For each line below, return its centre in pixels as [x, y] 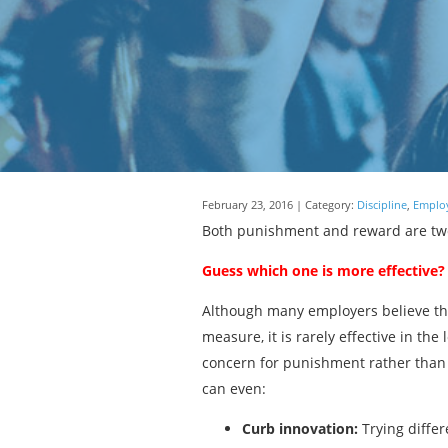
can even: [234, 388]
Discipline [382, 205]
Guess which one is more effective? [323, 270]
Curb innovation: [300, 428]
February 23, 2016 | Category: [279, 205]
